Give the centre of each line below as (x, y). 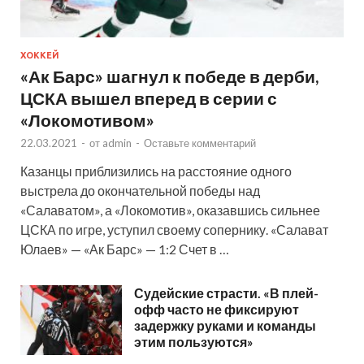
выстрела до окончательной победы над (140, 191)
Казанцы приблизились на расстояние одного (156, 171)
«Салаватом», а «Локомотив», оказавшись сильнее (170, 210)
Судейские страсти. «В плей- (226, 293)
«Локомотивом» (87, 120)
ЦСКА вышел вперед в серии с (149, 98)
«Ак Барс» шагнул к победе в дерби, (169, 76)
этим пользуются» (194, 342)
